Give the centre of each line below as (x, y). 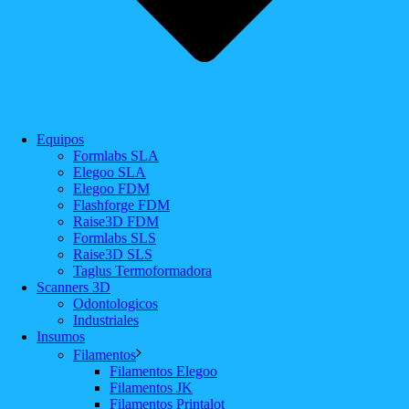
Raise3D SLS (113, 254)
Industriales (106, 320)
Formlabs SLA (116, 156)
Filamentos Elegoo (163, 371)
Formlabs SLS (115, 238)
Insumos (61, 336)
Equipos (60, 139)
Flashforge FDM (121, 205)
